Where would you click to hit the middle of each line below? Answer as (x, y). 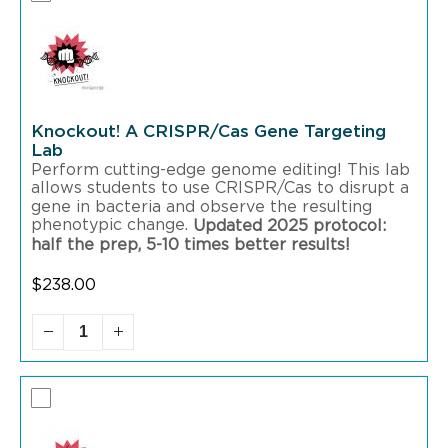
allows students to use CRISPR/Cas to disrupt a (220, 188)
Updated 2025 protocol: (289, 226)
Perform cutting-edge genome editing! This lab (220, 169)
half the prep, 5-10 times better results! (190, 245)
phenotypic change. (112, 225)
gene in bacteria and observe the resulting (201, 207)
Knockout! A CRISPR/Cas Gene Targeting (208, 131)
